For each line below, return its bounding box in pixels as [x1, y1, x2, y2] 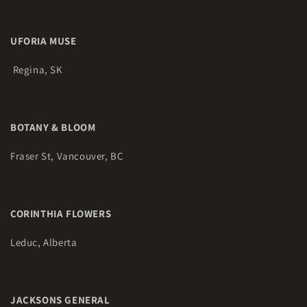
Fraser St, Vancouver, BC [10, 149, 124, 162]
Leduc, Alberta [10, 236, 77, 249]
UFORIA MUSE [10, 34, 79, 47]
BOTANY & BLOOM [10, 121, 98, 134]
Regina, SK [10, 63, 63, 76]
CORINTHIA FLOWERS [10, 207, 114, 220]
